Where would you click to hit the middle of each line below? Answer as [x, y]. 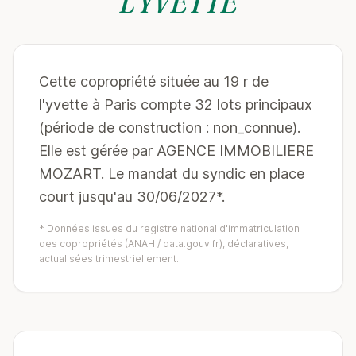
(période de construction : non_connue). [170, 128]
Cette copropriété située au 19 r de [154, 81]
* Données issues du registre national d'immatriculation [169, 228]
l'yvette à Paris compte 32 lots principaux [176, 104]
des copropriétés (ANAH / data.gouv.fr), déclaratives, [164, 244]
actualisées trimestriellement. [109, 259]
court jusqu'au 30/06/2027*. [132, 197]
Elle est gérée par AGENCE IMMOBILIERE [176, 151]
